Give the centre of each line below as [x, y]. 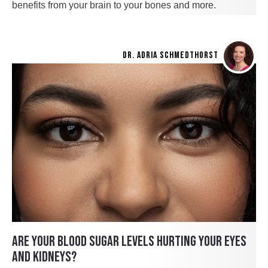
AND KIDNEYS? [44, 257]
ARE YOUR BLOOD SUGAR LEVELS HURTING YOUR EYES [129, 241]
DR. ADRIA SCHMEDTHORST [170, 55]
